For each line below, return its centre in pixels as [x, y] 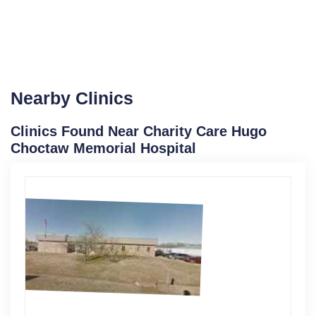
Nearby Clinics [72, 98]
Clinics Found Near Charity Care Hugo [139, 131]
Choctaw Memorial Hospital [103, 148]
